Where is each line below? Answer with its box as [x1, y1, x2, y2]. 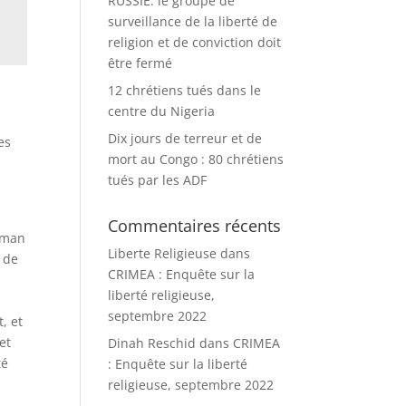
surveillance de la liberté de [108, 13, 278, 30]
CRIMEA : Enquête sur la [108, 266, 256, 283]
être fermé [108, 54, 173, 72]
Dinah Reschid [108, 334, 197, 352]
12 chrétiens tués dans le [108, 82, 262, 99]
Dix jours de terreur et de [108, 130, 263, 147]
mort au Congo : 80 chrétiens [108, 150, 285, 168]
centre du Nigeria [108, 102, 216, 120]
